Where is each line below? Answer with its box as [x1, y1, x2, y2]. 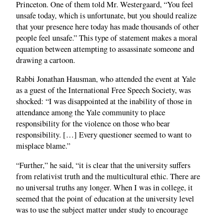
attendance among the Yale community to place [16, 107, 165, 118]
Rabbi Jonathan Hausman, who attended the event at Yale [16, 74, 196, 85]
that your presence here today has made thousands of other [16, 21, 199, 32]
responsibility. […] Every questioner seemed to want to [16, 129, 191, 140]
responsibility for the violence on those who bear [16, 118, 170, 129]
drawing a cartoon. [16, 54, 75, 65]
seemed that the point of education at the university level [16, 193, 194, 204]
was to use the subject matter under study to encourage [16, 204, 188, 215]
